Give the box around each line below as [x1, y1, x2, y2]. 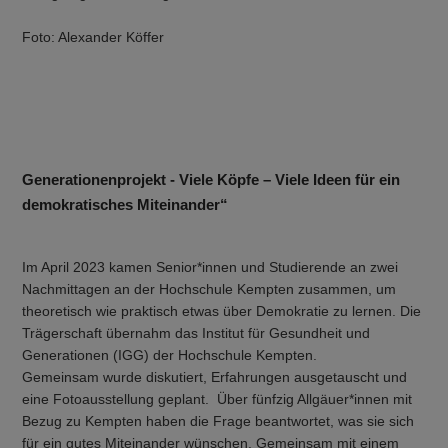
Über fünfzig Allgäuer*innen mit [217, 391, 413, 407]
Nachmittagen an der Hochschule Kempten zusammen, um [22, 281, 397, 297]
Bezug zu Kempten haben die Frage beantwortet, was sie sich [22, 413, 415, 429]
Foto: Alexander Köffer [22, 29, 165, 45]
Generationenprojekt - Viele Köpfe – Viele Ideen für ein [22, 170, 401, 188]
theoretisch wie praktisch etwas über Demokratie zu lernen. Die [22, 303, 422, 319]
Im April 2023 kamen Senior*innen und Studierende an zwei [22, 259, 399, 275]
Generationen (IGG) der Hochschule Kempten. [22, 347, 318, 363]
